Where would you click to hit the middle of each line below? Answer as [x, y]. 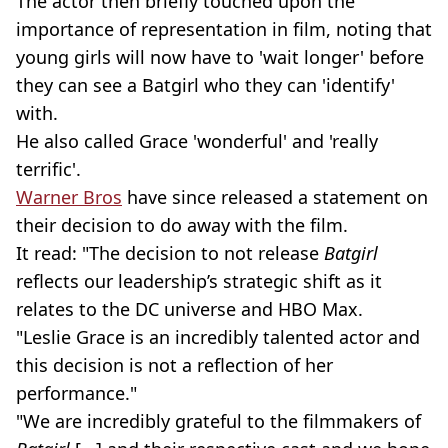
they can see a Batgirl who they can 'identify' [205, 84]
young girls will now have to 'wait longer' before [220, 56]
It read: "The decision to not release [170, 252]
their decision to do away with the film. [182, 224]
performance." [76, 392]
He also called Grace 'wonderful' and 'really [197, 140]
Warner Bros [69, 196]
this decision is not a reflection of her [174, 364]
